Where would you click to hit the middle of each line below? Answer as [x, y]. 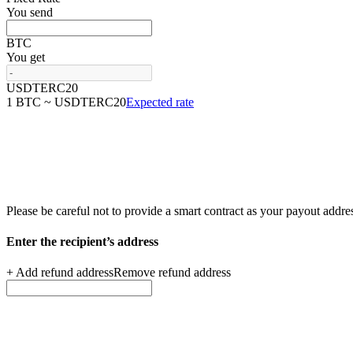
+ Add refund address [60, 273]
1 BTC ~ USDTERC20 [66, 102]
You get [26, 57]
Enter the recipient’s [62, 242]
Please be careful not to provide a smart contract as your [146, 210]
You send [30, 12]
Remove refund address [172, 273]
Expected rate [160, 102]
